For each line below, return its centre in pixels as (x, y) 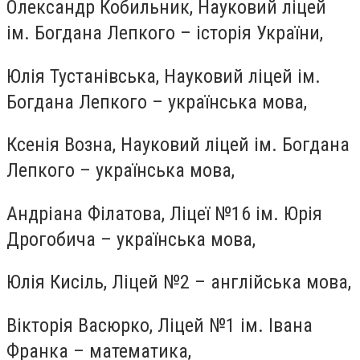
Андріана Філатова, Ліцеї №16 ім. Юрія (164, 213)
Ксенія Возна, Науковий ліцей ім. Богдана (178, 145)
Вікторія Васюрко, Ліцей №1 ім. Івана (160, 325)
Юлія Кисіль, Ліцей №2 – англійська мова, (179, 282)
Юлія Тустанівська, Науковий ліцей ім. (164, 76)
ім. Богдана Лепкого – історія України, (165, 33)
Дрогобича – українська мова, (131, 239)
